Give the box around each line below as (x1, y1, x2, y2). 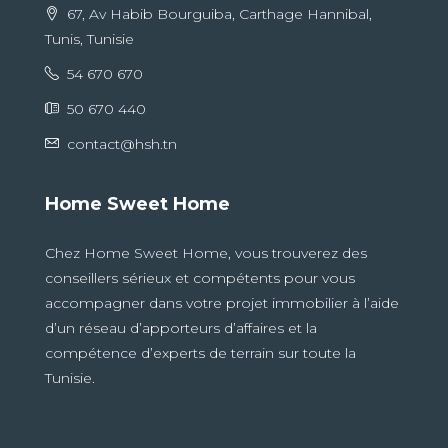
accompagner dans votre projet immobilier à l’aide (45, 294, 399, 313)
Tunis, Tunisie (45, 30, 134, 49)
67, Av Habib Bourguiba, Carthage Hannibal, (63, 5, 372, 24)
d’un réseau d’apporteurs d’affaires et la (45, 319, 317, 338)
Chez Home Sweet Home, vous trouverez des (45, 244, 367, 263)
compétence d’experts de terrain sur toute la (45, 344, 356, 363)
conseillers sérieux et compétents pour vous (45, 269, 355, 288)
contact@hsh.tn (67, 135, 177, 154)
